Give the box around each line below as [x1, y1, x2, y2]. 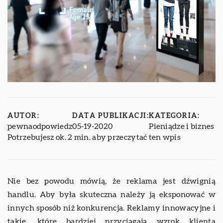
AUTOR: [7, 112, 39, 119]
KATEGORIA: [149, 112, 200, 119]
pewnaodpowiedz [7, 122, 73, 130]
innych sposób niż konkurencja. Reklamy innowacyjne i [7, 204, 216, 212]
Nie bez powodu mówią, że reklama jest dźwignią [7, 177, 216, 185]
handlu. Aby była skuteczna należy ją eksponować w [7, 190, 216, 199]
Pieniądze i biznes [149, 122, 215, 130]
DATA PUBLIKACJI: [72, 112, 149, 119]
